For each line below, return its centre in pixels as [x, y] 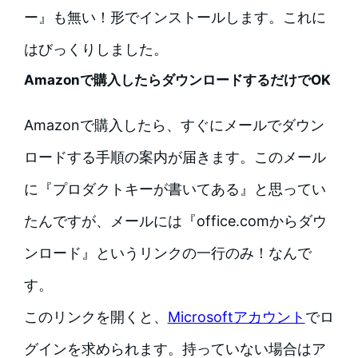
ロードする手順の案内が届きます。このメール [175, 157]
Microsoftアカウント [236, 317]
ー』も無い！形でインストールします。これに [175, 18]
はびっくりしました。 [95, 50]
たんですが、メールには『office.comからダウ [175, 221]
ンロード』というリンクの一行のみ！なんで [167, 253]
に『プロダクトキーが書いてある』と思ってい [175, 189]
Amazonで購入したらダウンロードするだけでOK [177, 80]
